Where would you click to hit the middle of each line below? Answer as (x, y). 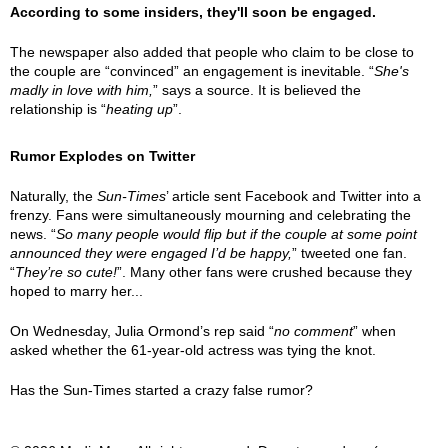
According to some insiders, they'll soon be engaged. (193, 12)
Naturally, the (53, 196)
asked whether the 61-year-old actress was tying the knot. (193, 350)
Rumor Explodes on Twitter (102, 156)
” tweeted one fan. (349, 253)
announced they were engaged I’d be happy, (151, 253)
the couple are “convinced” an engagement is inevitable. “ (192, 71)
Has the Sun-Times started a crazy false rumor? (161, 390)
